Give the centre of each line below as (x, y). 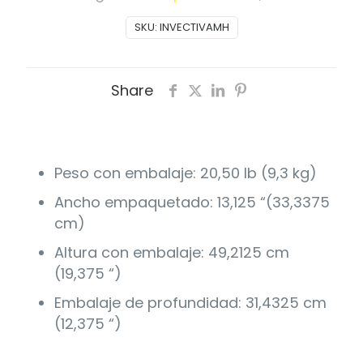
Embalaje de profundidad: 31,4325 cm (190, 302)
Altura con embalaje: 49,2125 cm (171, 252)
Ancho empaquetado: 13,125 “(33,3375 (192, 202)
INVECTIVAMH (194, 27)
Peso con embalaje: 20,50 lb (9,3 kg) (185, 173)
